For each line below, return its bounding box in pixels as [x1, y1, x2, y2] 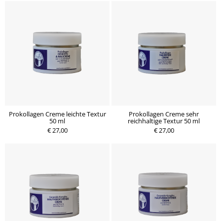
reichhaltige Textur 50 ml [128, 116, 200, 125]
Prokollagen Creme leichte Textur [8, 110, 106, 118]
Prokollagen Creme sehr [129, 110, 199, 118]
